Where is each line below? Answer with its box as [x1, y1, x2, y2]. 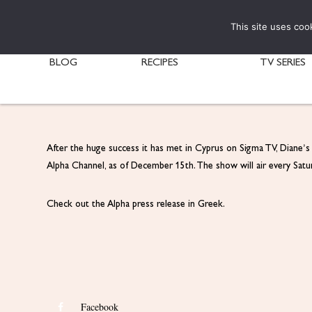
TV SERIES [260, 57, 306, 68]
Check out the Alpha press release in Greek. [47, 200, 226, 210]
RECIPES [141, 57, 179, 68]
